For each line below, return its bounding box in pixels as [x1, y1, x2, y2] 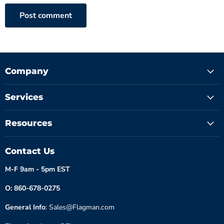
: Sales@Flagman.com [45, 202, 114, 212]
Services [5, 92, 43, 102]
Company [5, 66, 48, 76]
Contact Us [5, 146, 54, 156]
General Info [5, 202, 45, 212]
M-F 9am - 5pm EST [5, 164, 70, 174]
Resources [5, 118, 52, 128]
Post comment [19, 10, 72, 21]
